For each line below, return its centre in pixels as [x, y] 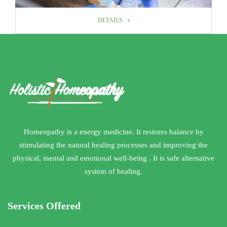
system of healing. [113, 171]
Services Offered [44, 205]
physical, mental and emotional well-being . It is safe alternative [113, 158]
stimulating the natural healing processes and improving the [113, 145]
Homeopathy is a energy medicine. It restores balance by [113, 131]
